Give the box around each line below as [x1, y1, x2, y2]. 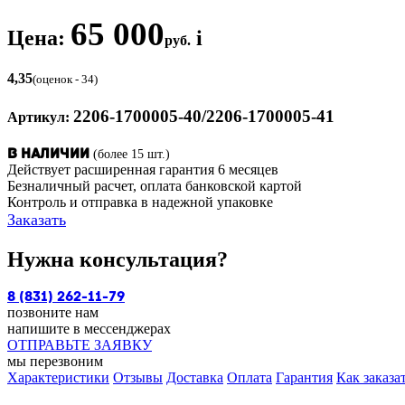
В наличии [7, 147, 89, 162]
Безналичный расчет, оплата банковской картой [7, 178, 302, 193]
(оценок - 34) [33, 73, 98, 87]
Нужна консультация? [7, 247, 228, 271]
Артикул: [7, 108, 70, 125]
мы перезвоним [7, 353, 103, 369]
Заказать [7, 211, 66, 229]
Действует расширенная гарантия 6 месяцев [7, 162, 278, 177]
